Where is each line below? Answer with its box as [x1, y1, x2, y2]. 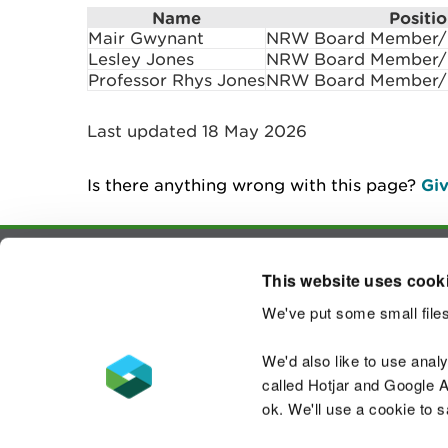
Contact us [334, 288, 425, 308]
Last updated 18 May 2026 [87, 121, 307, 141]
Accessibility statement [87, 399, 284, 419]
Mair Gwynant [88, 28, 204, 48]
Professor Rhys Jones [88, 70, 265, 90]
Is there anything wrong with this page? [87, 175, 421, 195]
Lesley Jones [88, 49, 194, 69]
